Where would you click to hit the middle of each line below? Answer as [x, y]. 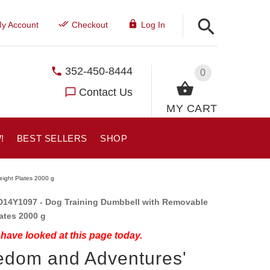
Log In [153, 25]
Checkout [89, 25]
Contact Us [106, 92]
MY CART [192, 108]
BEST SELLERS [52, 138]
